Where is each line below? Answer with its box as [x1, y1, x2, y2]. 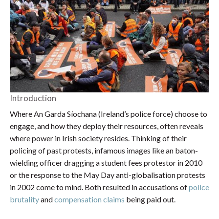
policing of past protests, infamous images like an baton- [10, 145, 198, 155]
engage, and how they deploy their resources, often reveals [10, 121, 203, 131]
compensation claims [54, 194, 125, 204]
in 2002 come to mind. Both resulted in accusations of [10, 182, 189, 192]
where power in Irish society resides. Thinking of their [10, 133, 187, 143]
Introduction [10, 92, 56, 103]
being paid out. [125, 194, 175, 204]
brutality [10, 194, 39, 204]
